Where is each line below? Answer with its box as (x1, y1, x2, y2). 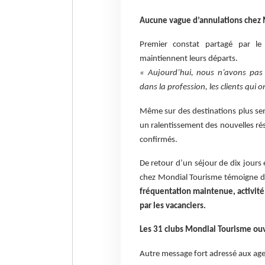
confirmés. (139, 135, 177, 144)
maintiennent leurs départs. (139, 54, 238, 64)
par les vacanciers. (139, 202, 206, 211)
